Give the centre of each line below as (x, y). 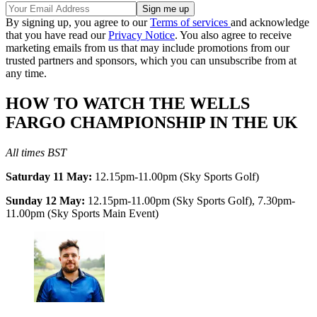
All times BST (36, 152)
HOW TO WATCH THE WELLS (128, 103)
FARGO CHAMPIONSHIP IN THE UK (152, 122)
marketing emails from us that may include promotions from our (148, 47)
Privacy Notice (142, 35)
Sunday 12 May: (45, 200)
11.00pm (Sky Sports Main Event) (82, 213)
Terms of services (190, 22)
